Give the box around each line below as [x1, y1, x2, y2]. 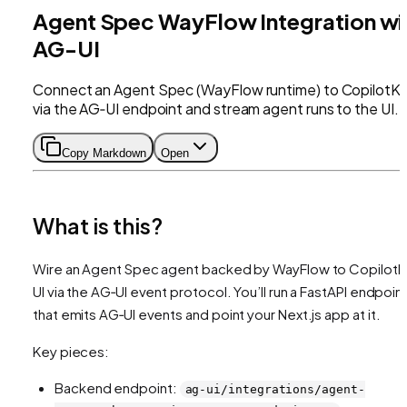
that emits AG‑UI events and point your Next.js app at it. [33, 304, 381, 323]
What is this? [33, 211, 163, 239]
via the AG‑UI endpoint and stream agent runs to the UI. [33, 98, 399, 118]
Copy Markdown [62, 145, 146, 160]
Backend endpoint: [55, 378, 180, 396]
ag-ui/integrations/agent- [184, 382, 365, 396]
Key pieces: [33, 342, 110, 360]
